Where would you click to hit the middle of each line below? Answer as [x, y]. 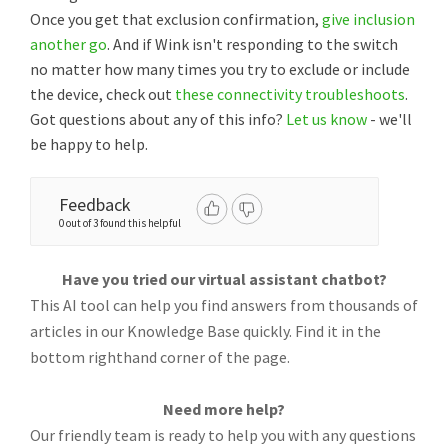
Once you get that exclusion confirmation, [176, 19]
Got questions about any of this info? [158, 119]
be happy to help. [90, 144]
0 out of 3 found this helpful [120, 223]
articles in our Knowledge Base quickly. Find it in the [205, 331]
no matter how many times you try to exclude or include [220, 69]
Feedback [95, 204]
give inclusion [368, 19]
